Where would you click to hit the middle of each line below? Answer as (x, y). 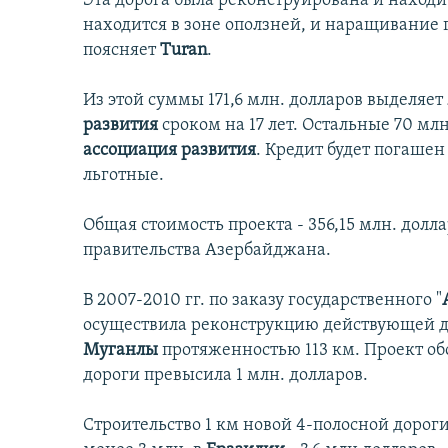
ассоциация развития (169, 151)
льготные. (123, 176)
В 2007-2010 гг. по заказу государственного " (262, 301)
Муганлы (122, 351)
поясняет (121, 51)
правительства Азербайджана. (207, 251)
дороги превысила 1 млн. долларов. (225, 376)
